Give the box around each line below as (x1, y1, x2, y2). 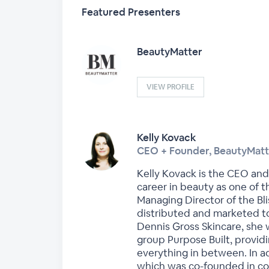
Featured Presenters (82, 5, 180, 19)
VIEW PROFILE (147, 82, 195, 92)
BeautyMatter (137, 45, 202, 58)
